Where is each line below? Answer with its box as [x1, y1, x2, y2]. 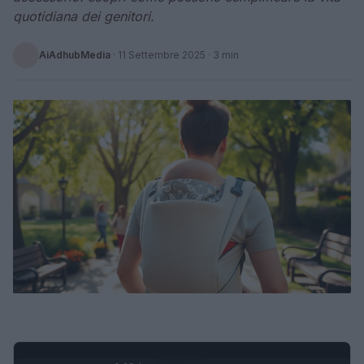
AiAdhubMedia [39, 49, 110, 61]
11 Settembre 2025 [118, 49, 206, 61]
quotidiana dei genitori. [13, 8, 154, 24]
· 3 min [206, 49, 239, 61]
